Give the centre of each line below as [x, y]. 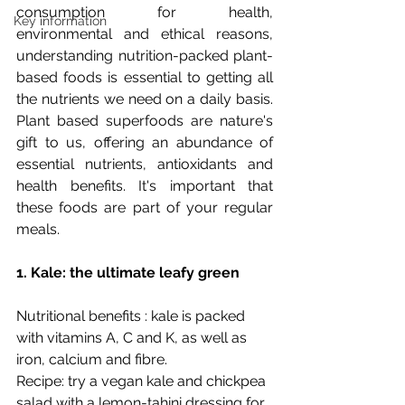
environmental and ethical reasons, [145, 33]
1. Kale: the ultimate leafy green [128, 272]
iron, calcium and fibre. [92, 359]
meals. [40, 229]
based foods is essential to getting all [145, 77]
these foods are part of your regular [145, 207]
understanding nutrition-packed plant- [145, 55]
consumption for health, [145, 12]
